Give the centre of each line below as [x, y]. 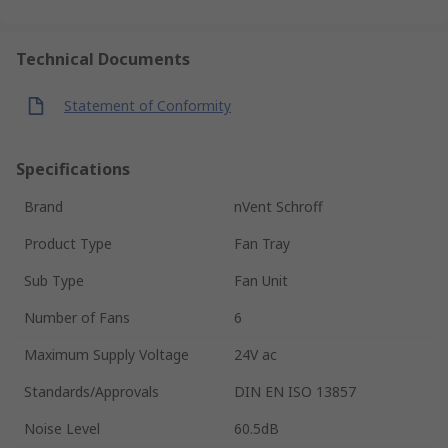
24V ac [255, 354]
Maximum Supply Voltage [106, 354]
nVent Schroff [278, 206]
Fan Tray [262, 243]
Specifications [73, 168]
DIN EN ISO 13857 [295, 391]
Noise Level [62, 428]
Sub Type [54, 280]
